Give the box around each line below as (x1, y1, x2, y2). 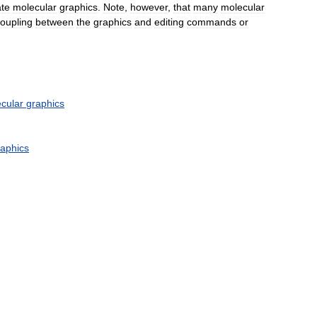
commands (187, 16, 236, 28)
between (35, 16, 74, 28)
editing (154, 16, 184, 28)
